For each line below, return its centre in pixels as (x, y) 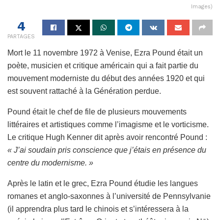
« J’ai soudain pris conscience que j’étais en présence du (107, 150)
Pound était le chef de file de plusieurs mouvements (97, 111)
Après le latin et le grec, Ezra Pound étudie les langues (103, 183)
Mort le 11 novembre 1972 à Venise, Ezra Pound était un (105, 53)
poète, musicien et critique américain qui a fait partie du (103, 65)
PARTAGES (21, 36)
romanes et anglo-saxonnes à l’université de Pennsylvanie (109, 196)
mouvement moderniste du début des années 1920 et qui (106, 78)
